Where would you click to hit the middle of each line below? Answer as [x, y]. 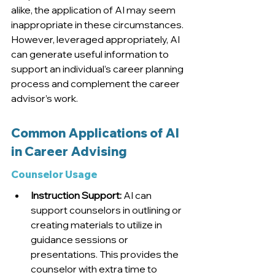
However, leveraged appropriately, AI [96, 40]
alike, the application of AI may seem [94, 10]
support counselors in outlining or [107, 210]
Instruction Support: [76, 196]
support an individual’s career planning [98, 69]
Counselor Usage [54, 175]
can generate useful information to [91, 54]
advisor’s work [44, 99]
